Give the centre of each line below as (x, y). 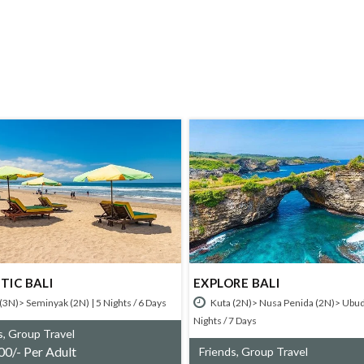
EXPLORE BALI (210, 282)
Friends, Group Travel (227, 351)
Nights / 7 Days (199, 320)
